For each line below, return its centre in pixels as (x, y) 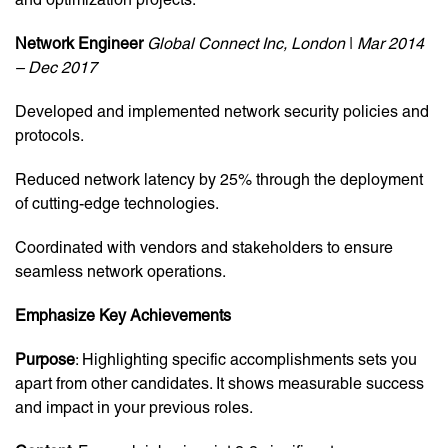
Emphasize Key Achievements (123, 316)
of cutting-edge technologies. (117, 204)
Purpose (45, 360)
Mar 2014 (390, 44)
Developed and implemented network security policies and (222, 112)
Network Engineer (79, 44)
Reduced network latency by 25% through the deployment (219, 180)
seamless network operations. (120, 272)
